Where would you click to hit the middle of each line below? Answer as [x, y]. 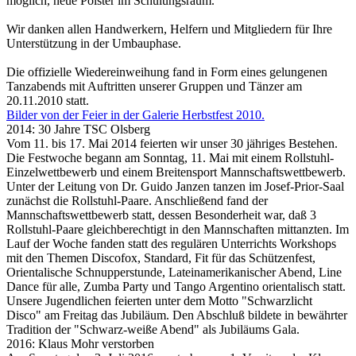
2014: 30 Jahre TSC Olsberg [78, 129]
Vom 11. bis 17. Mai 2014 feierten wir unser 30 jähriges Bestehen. [172, 143]
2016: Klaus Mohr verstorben [80, 344]
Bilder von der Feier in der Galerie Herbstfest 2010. [135, 115]
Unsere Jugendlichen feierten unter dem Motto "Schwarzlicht [159, 301]
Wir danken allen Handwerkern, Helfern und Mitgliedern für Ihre [169, 29]
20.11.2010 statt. [48, 101]
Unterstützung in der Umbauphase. [94, 43]
